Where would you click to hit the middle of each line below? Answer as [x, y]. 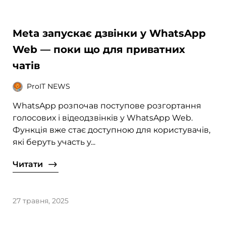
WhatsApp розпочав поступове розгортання [107, 105]
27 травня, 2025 [41, 201]
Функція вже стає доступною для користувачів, [112, 130]
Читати [28, 164]
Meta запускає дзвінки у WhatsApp [109, 33]
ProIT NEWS [49, 87]
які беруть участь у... [54, 142]
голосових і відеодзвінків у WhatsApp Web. [103, 118]
